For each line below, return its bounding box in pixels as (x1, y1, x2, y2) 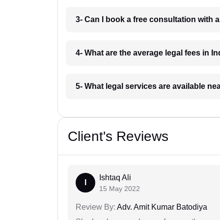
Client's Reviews (68, 129, 168, 144)
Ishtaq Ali (99, 173, 131, 182)
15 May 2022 (99, 185, 140, 193)
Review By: (76, 203, 115, 212)
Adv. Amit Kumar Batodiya (115, 203, 207, 212)
